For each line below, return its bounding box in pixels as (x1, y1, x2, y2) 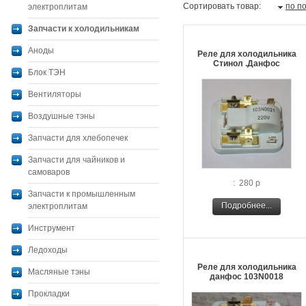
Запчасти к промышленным (28, 189, 135, 199)
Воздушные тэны (28, 111, 95, 121)
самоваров (28, 167, 70, 177)
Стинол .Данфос (213, 59, 280, 68)
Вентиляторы (28, 89, 81, 99)
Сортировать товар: (183, 1, 263, 11)
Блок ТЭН (28, 68, 66, 77)
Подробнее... (221, 201, 272, 210)
